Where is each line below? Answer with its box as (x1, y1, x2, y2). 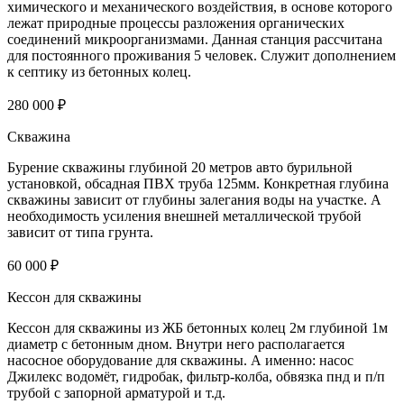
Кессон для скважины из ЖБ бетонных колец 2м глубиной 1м (7, 320, 388, 336)
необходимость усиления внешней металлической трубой (7, 208, 362, 225)
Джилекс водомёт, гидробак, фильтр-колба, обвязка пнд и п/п (7, 369, 385, 385)
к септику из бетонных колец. (7, 64, 191, 80)
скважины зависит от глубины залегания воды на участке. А (7, 192, 381, 208)
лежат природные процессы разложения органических (7, 15, 344, 32)
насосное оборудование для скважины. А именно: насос (7, 353, 353, 369)
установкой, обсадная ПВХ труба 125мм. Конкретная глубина (7, 176, 389, 192)
